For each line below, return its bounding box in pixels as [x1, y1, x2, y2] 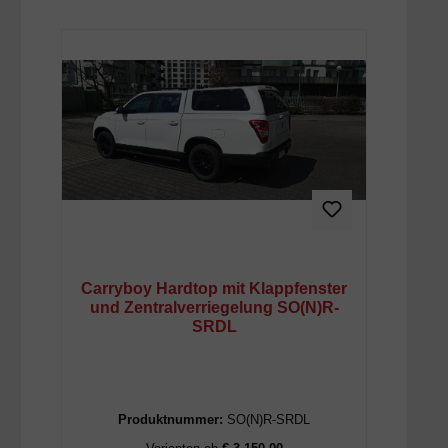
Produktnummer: [118, 412, 227, 427]
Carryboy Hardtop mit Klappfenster [81, 279, 347, 298]
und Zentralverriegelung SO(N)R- [89, 298, 339, 317]
